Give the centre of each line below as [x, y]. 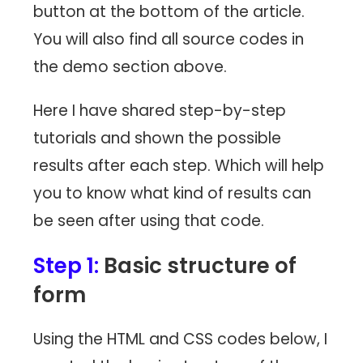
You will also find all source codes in [169, 40]
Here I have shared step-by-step [160, 111]
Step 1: [66, 266]
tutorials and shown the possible [158, 139]
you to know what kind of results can [173, 194]
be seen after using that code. [149, 221]
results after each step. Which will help [179, 166]
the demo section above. [130, 67]
